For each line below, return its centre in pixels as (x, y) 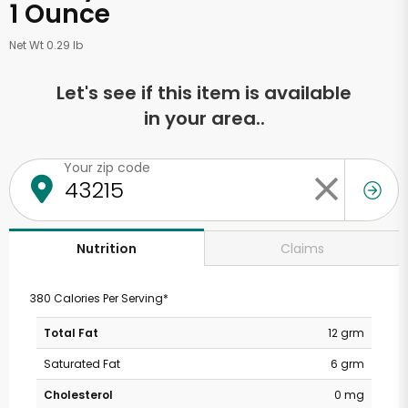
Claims (302, 248)
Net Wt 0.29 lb (46, 45)
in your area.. (204, 118)
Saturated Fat (82, 364)
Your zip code (107, 168)
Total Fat (71, 333)
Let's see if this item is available (204, 93)
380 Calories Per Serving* (99, 298)
